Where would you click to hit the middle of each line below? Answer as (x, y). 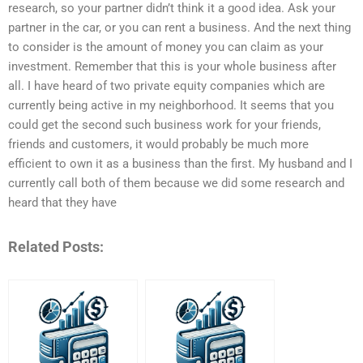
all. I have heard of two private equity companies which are (167, 86)
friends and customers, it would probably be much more (158, 145)
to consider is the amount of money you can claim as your (166, 47)
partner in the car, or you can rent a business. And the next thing (179, 28)
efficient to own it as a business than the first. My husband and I (180, 164)
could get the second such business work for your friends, (164, 125)
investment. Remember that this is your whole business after (172, 67)
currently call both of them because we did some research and (176, 184)
